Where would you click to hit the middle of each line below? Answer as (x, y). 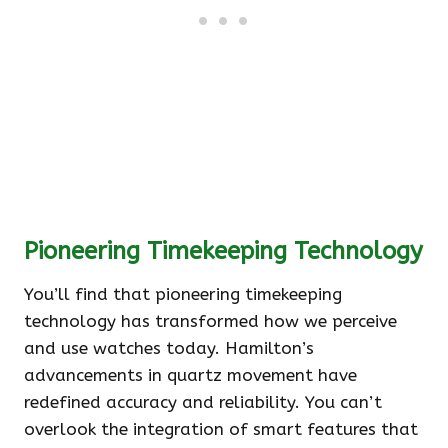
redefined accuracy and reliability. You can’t (203, 402)
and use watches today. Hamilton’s (169, 348)
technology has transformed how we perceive (210, 321)
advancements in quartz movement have (190, 375)
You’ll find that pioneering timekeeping (183, 294)
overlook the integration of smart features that (221, 429)
